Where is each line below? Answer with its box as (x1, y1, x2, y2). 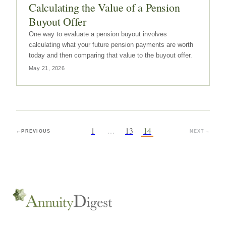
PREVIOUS (21, 128, 51, 134)
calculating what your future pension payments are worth (29, 41, 193, 48)
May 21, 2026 (29, 65, 65, 71)
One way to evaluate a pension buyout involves (29, 30, 167, 38)
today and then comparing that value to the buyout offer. (29, 51, 192, 59)
